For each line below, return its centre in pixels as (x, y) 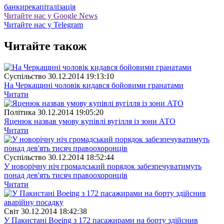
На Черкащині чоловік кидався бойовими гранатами (94, 85)
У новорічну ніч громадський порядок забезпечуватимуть (103, 166)
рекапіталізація (50, 7)
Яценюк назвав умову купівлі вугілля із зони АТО (90, 121)
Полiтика (20, 112)
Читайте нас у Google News (51, 16)
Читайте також (45, 46)
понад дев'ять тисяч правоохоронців (66, 175)
